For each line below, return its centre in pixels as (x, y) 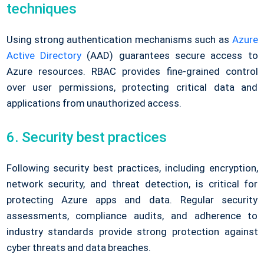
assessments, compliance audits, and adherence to (132, 215)
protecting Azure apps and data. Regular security (132, 199)
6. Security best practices (86, 137)
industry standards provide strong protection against (132, 231)
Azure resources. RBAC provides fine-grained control (132, 71)
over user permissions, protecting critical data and (132, 87)
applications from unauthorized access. (94, 103)
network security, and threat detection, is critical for (132, 184)
